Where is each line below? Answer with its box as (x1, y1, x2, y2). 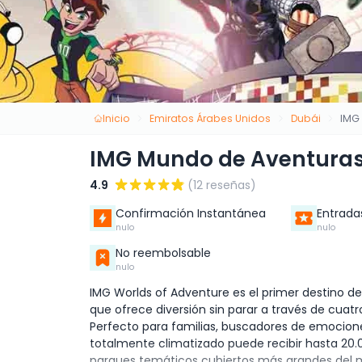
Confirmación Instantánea (116, 205, 266, 222)
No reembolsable (116, 245, 211, 262)
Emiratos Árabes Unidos (149, 111, 271, 125)
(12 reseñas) (187, 177, 256, 194)
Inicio (102, 111, 130, 125)
